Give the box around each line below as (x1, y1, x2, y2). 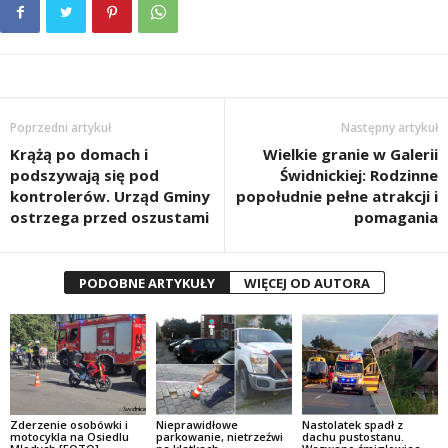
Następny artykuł (341, 118, 438, 136)
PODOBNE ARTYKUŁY (78, 273, 215, 292)
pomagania (354, 206, 438, 227)
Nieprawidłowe (155, 417, 238, 433)
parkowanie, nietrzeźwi (155, 429, 283, 445)
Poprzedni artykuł (10, 118, 111, 136)
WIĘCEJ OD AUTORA (243, 273, 370, 292)
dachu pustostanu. (301, 429, 404, 445)
